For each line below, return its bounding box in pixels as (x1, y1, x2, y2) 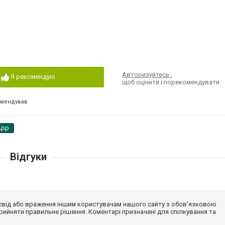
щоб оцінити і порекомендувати (122, 78, 220, 86)
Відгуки (10, 151, 47, 163)
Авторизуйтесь (122, 71, 171, 78)
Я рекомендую (10, 73, 55, 80)
